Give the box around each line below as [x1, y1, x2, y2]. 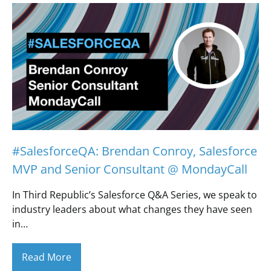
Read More [22, 250, 71, 264]
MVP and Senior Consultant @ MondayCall [12, 161, 247, 177]
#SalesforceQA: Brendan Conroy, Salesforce [12, 143, 257, 159]
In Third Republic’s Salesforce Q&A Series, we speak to [12, 188, 257, 201]
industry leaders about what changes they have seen [12, 203, 252, 216]
